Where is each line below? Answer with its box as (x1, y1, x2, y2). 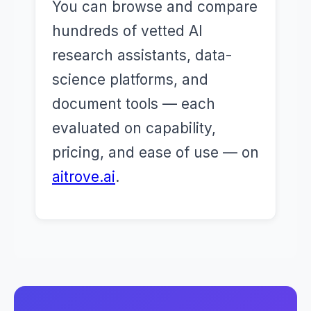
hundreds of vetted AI (52, 22, 203, 40)
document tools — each (52, 95, 215, 112)
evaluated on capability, (52, 119, 216, 137)
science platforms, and (52, 71, 208, 88)
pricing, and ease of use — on (52, 144, 259, 161)
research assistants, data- (52, 47, 232, 64)
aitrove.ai (52, 168, 115, 185)
